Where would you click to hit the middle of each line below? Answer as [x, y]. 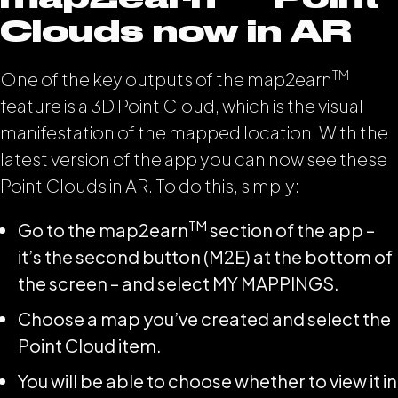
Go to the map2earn [103, 230]
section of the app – [291, 230]
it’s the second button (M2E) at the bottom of [205, 256]
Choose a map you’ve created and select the [204, 318]
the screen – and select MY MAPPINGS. [179, 283]
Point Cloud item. [90, 345]
